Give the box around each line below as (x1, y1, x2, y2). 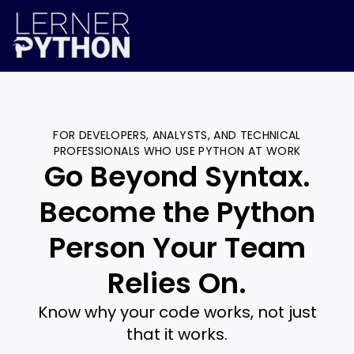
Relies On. (107, 263, 247, 304)
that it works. (126, 323, 228, 346)
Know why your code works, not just (37, 301, 317, 324)
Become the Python (39, 192, 315, 233)
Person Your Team (48, 228, 306, 269)
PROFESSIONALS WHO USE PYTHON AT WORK (53, 143, 301, 160)
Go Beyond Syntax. (43, 156, 311, 198)
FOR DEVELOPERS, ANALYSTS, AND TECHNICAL (53, 127, 301, 144)
